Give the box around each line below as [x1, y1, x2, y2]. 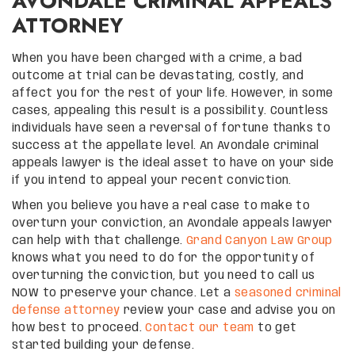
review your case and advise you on [120, 304, 336, 316]
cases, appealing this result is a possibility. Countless [12, 105, 329, 116]
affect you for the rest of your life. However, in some [12, 87, 334, 99]
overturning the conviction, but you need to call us [12, 269, 315, 281]
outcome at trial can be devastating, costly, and [12, 70, 304, 82]
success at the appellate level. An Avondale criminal [12, 139, 319, 151]
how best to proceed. [12, 322, 146, 334]
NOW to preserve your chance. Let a [12, 287, 235, 299]
